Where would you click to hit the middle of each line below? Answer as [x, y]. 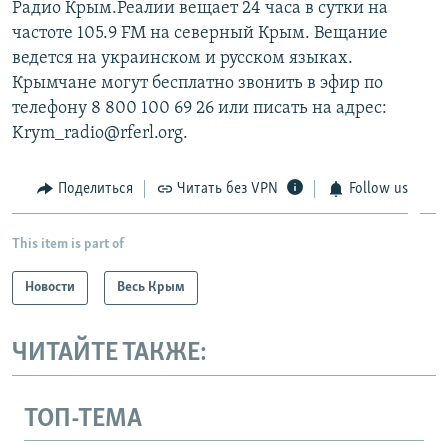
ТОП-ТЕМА [83, 419]
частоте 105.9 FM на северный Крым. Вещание [200, 33]
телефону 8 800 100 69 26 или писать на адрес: [199, 108]
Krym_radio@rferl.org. [100, 133]
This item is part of [68, 245]
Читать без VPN [227, 188]
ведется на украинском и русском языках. [182, 58]
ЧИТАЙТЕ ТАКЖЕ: [109, 354]
